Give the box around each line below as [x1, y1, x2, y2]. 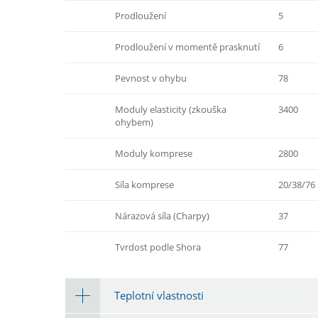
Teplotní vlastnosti [114, 287, 204, 302]
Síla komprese [115, 177, 174, 191]
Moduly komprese [115, 146, 192, 160]
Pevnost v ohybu [115, 71, 187, 84]
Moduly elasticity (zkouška [115, 102, 226, 116]
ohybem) [115, 115, 153, 128]
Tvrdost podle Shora [115, 240, 201, 253]
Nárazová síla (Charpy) [115, 209, 209, 222]
